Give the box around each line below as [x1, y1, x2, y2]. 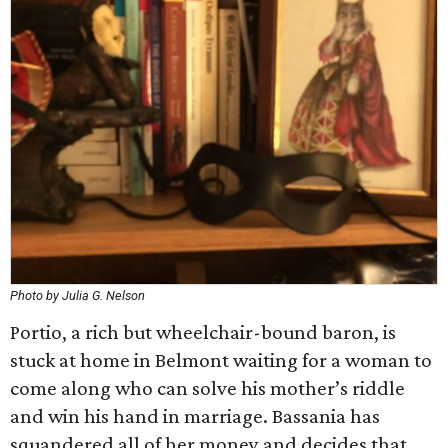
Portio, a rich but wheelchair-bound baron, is [10, 320, 396, 344]
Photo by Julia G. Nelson [10, 288, 145, 303]
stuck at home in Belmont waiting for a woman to [10, 348, 432, 372]
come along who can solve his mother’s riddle [10, 376, 405, 400]
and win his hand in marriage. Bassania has [10, 404, 380, 428]
